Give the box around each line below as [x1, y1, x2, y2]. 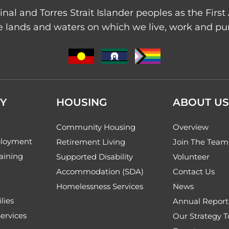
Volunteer [173, 152, 210, 162]
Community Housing [56, 122, 135, 132]
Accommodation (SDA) [56, 167, 144, 177]
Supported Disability [56, 152, 133, 162]
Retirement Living [56, 137, 125, 147]
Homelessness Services [56, 181, 143, 192]
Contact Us [173, 167, 215, 177]
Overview [173, 122, 209, 132]
